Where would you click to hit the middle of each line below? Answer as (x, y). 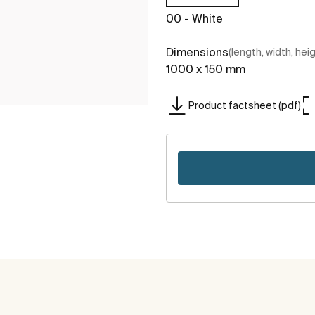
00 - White (194, 19)
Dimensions (197, 52)
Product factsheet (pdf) (245, 105)
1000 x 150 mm (206, 69)
